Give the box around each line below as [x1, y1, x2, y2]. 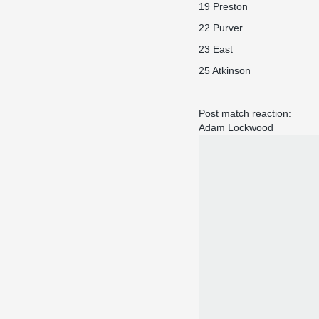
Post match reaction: [199, 108, 291, 119]
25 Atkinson [199, 65, 251, 76]
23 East [199, 43, 233, 55]
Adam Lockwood [199, 122, 273, 133]
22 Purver [199, 22, 243, 33]
